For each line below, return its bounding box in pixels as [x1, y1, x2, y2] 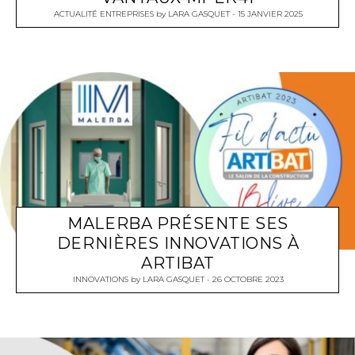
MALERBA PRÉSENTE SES [67, 213, 288, 233]
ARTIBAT [140, 253, 216, 273]
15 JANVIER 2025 [237, 9, 303, 20]
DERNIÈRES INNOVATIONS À [56, 233, 300, 253]
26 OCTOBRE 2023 [212, 273, 284, 284]
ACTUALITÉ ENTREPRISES [53, 9, 154, 20]
